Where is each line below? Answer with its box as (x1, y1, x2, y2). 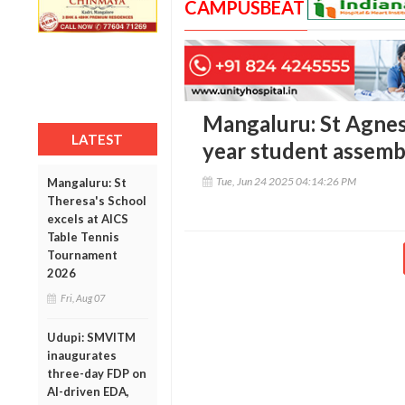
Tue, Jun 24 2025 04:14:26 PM (215, 174, 356, 189)
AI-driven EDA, (47, 383, 129, 399)
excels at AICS (47, 211, 128, 226)
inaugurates (47, 347, 117, 363)
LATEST (71, 130, 124, 147)
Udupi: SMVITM (47, 329, 136, 344)
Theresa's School (47, 193, 146, 208)
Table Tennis (47, 229, 119, 244)
